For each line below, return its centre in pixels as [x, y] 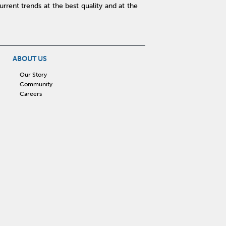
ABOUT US [30, 59]
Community [36, 84]
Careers [31, 94]
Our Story [34, 74]
